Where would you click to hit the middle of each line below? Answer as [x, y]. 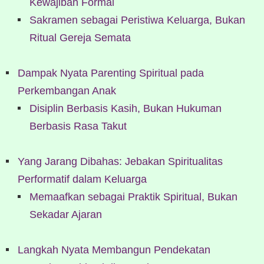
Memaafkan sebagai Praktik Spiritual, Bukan [133, 197]
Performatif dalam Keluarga [82, 179]
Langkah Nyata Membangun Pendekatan [114, 250]
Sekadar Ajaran [66, 214]
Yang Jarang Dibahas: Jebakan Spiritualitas [120, 161]
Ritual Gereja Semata [80, 37]
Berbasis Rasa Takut [78, 126]
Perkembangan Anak [67, 90]
